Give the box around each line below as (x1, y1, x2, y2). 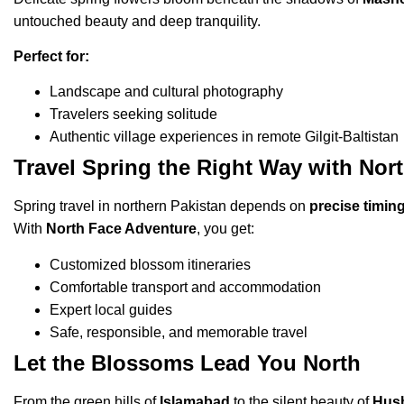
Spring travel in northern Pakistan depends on (14, 198, 309, 215)
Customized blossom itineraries (50, 256, 251, 272)
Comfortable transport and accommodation (50, 279, 321, 295)
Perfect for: (14, 49, 89, 65)
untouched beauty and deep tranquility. (14, 13, 261, 29)
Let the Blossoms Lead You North (14, 350, 361, 375)
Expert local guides (50, 301, 172, 317)
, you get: (197, 221, 254, 237)
